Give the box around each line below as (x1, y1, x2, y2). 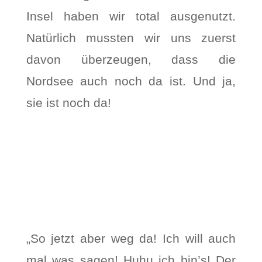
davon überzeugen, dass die (26, 53, 236, 66)
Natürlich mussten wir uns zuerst (26, 31, 236, 44)
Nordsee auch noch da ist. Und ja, (26, 74, 236, 88)
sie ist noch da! (26, 96, 111, 109)
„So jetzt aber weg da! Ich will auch (26, 232, 236, 245)
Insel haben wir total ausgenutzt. (26, 9, 236, 23)
